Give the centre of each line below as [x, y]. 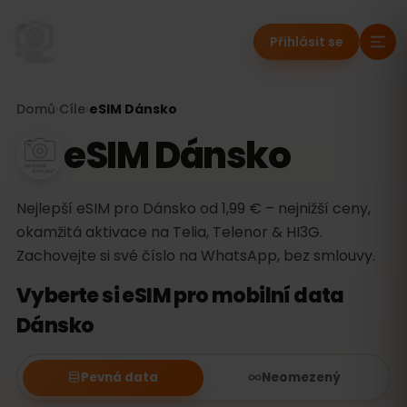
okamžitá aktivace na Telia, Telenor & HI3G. [169, 232]
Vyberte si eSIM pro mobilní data [180, 295]
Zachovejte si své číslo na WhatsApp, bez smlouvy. [196, 256]
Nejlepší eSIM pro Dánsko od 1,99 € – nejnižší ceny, [194, 208]
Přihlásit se [307, 42]
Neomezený [301, 377]
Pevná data [120, 377]
